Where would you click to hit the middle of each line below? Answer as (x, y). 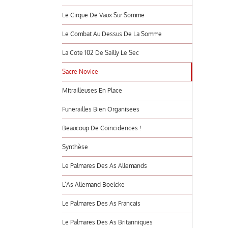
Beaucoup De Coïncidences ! (102, 128)
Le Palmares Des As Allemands (105, 166)
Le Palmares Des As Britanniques (107, 222)
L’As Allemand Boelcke (93, 184)
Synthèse (75, 147)
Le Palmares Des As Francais (101, 203)
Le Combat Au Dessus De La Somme (112, 34)
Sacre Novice (80, 72)
